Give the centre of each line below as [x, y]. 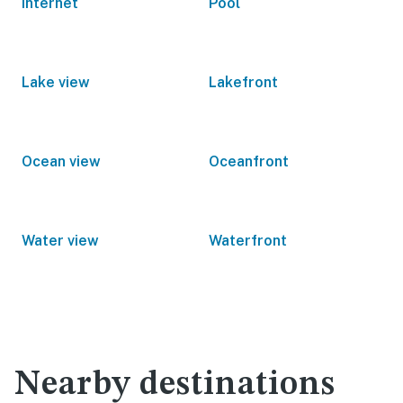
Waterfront [248, 241]
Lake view [56, 82]
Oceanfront [249, 161]
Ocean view [61, 161]
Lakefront [243, 82]
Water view [60, 241]
